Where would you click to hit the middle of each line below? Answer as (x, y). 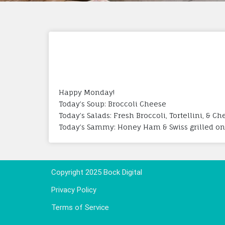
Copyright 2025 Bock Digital (97, 172)
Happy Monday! (87, 92)
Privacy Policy (74, 190)
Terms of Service (80, 207)
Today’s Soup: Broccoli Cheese (113, 103)
